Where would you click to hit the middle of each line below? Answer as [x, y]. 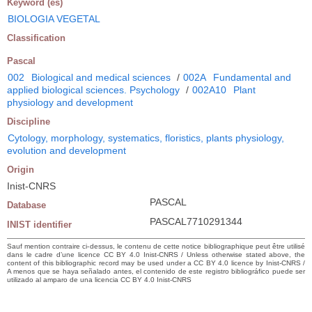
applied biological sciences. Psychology [93, 89]
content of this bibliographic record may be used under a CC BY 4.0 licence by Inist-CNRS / [156, 263]
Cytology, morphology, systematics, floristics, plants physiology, [146, 138]
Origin [21, 169]
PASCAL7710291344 [196, 221]
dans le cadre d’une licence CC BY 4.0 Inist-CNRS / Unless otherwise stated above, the [156, 254]
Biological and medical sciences [101, 77]
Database [26, 205]
